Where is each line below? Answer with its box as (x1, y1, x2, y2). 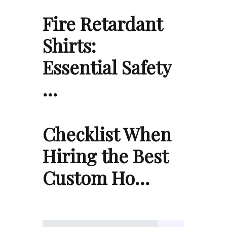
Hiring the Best (43, 143, 168, 168)
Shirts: (43, 32, 96, 57)
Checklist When (43, 121, 171, 146)
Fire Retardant (43, 11, 162, 35)
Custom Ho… (43, 165, 149, 190)
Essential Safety (43, 54, 171, 79)
